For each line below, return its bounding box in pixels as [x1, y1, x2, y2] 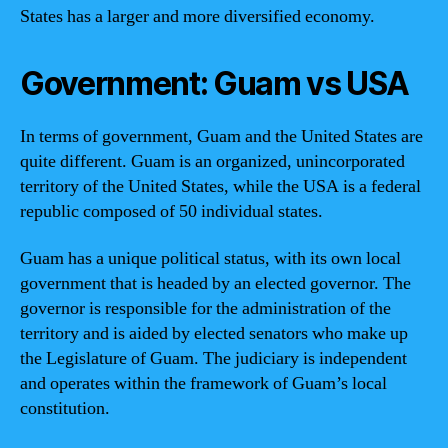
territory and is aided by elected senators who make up [20, 322, 408, 345]
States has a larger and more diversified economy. [20, 4, 375, 28]
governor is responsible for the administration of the [20, 297, 391, 320]
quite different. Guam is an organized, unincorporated [20, 149, 405, 173]
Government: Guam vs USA [20, 63, 409, 103]
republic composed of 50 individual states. [20, 199, 323, 223]
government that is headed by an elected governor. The [20, 272, 411, 295]
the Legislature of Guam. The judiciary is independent [20, 347, 407, 370]
